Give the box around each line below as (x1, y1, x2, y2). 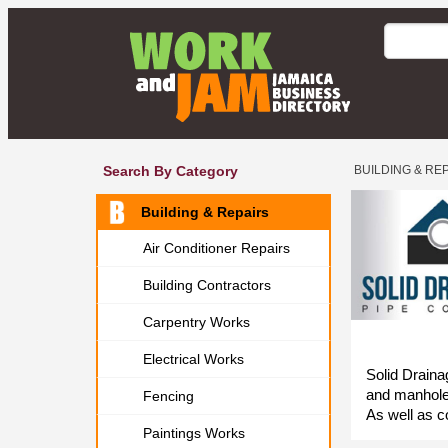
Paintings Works (143, 425, 245, 441)
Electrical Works (143, 351, 244, 367)
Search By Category (103, 163, 238, 179)
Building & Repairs (141, 204, 269, 220)
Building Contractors (143, 277, 271, 293)
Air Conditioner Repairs (143, 240, 290, 256)
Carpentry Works (143, 314, 250, 330)
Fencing (143, 388, 194, 404)
